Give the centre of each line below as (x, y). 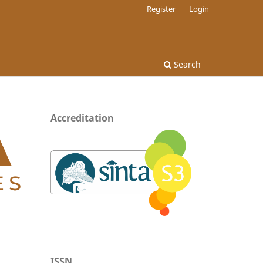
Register (161, 9)
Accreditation (82, 118)
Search (186, 64)
